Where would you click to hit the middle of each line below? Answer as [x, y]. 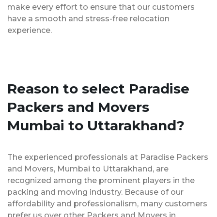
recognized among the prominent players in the [101, 180]
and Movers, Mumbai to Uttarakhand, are [88, 169]
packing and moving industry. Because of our [95, 192]
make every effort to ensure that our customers [101, 7]
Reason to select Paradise [98, 88]
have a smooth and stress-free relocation [88, 18]
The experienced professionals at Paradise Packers [108, 157]
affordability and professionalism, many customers [107, 203]
